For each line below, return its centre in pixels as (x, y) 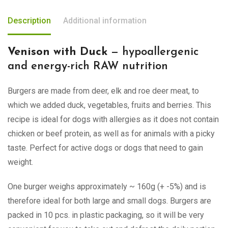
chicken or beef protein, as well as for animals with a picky (111, 133)
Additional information (105, 20)
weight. (20, 162)
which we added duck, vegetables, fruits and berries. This (109, 105)
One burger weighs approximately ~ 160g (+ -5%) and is (107, 186)
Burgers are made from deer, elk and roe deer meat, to (103, 91)
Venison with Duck (58, 52)
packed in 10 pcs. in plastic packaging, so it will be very (106, 215)
